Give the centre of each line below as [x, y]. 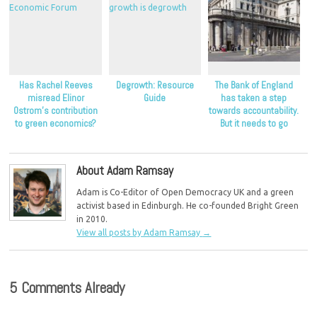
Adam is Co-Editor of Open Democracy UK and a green [185, 192]
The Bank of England [254, 85]
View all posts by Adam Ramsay [140, 233]
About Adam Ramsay [125, 170]
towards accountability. [254, 110]
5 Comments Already [67, 288]
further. [254, 136]
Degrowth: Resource [155, 85]
